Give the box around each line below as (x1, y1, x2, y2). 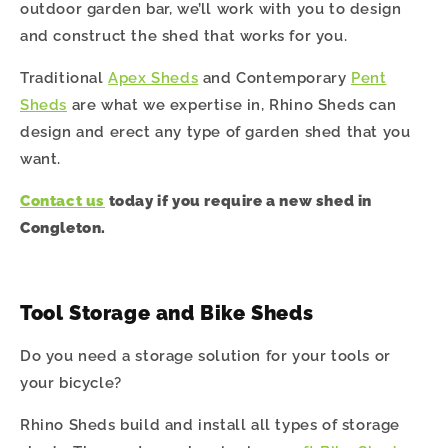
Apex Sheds (108, 68, 199, 87)
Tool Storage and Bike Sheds (20, 301, 314, 326)
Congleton (20, 218, 102, 237)
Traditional (20, 68, 109, 87)
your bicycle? (20, 373, 122, 392)
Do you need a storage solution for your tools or (20, 346, 391, 365)
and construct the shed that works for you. (20, 26, 348, 45)
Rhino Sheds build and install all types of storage (20, 415, 401, 434)
